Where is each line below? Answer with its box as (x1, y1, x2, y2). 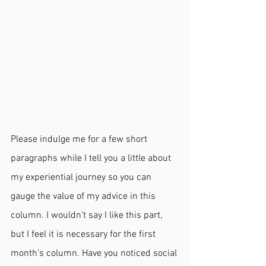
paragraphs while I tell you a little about (11, 152, 173, 164)
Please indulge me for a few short (11, 133, 150, 145)
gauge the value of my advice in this (11, 190, 158, 202)
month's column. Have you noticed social (11, 247, 179, 259)
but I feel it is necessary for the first (11, 228, 158, 240)
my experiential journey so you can (11, 171, 154, 183)
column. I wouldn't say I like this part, (11, 209, 164, 221)
